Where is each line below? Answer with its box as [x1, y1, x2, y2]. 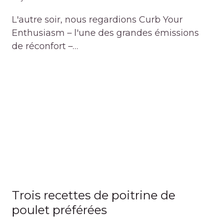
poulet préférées [12, 202, 107, 217]
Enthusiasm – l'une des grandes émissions [12, 27, 199, 38]
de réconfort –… [12, 40, 78, 52]
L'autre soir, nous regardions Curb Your [12, 14, 183, 25]
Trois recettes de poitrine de [12, 188, 175, 202]
